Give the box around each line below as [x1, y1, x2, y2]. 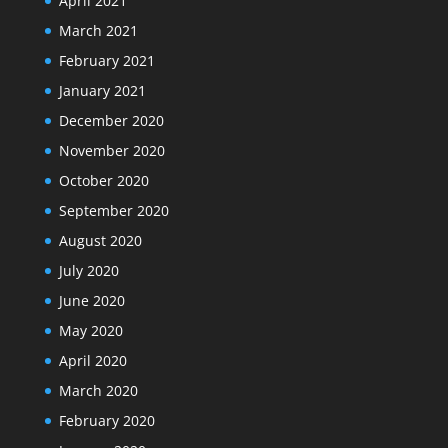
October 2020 [58, 170, 149, 190]
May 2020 [58, 320, 123, 340]
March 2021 [58, 20, 138, 40]
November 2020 [58, 140, 165, 160]
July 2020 [58, 260, 119, 280]
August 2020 [58, 230, 142, 250]
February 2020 [58, 410, 155, 430]
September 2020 [58, 200, 169, 220]
